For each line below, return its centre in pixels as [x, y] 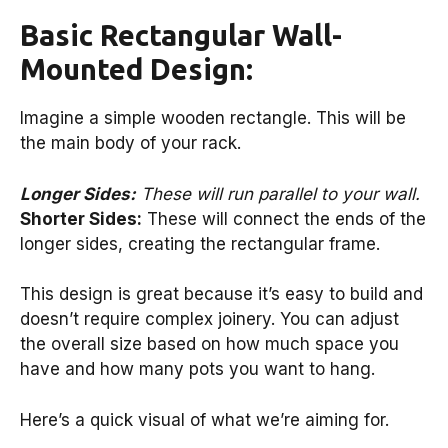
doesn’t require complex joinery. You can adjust [209, 319]
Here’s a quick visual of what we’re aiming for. [204, 419]
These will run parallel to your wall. [278, 193]
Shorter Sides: [81, 218]
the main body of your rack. [130, 143]
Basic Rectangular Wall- [181, 35]
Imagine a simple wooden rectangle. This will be [213, 118]
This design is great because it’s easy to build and [221, 294]
